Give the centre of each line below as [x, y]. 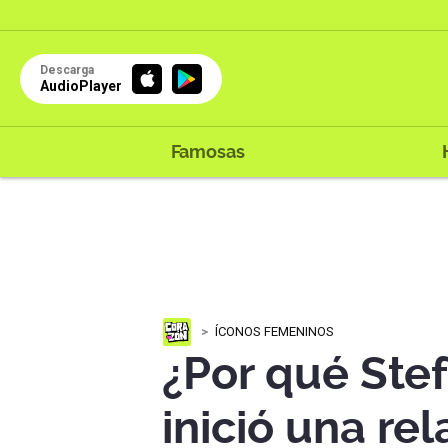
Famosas [207, 151]
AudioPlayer [81, 85]
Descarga [67, 69]
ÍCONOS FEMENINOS [274, 331]
